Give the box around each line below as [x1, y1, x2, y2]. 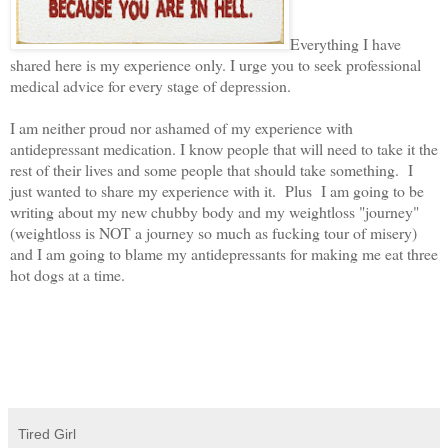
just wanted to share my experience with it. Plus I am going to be [10, 180, 424, 201]
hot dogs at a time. [10, 264, 130, 285]
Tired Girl [18, 426, 76, 442]
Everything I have [290, 33, 401, 54]
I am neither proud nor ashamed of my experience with [10, 117, 353, 138]
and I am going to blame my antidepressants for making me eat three [10, 243, 438, 264]
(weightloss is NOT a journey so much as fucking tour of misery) [10, 222, 417, 243]
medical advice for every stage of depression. [10, 75, 296, 96]
